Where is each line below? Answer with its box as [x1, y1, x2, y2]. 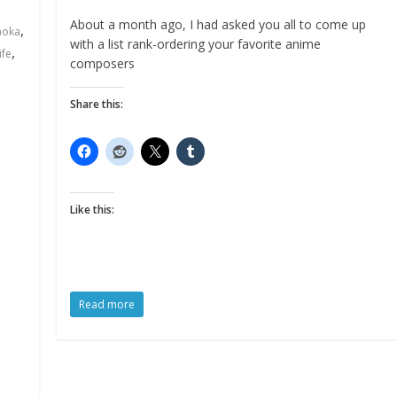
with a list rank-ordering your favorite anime [70, 35, 322, 52]
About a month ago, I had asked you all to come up [70, 16, 367, 33]
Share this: [70, 97, 124, 112]
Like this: [70, 202, 115, 217]
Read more [79, 297, 136, 312]
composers [70, 55, 136, 72]
